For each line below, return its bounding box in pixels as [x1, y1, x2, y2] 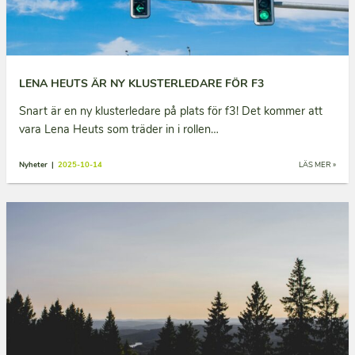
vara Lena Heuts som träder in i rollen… [19, 120, 219, 137]
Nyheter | [19, 158, 58, 170]
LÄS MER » [299, 158, 336, 170]
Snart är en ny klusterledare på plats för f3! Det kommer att [19, 102, 323, 119]
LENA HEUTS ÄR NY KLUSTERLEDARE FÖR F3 [19, 75, 264, 91]
